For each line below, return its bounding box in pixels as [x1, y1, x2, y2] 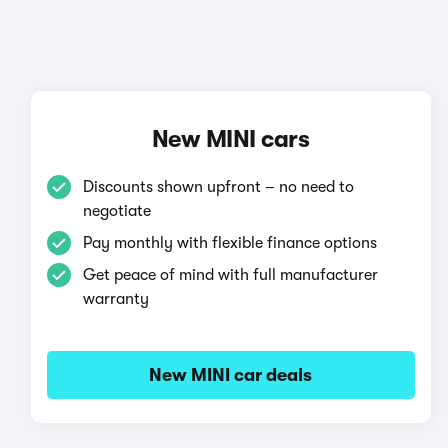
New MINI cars [151, 125, 310, 153]
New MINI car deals [149, 365, 313, 385]
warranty [82, 290, 149, 308]
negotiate [82, 202, 151, 220]
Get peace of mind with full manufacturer [82, 266, 378, 284]
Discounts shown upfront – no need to [82, 178, 354, 196]
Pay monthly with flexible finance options [82, 234, 377, 252]
